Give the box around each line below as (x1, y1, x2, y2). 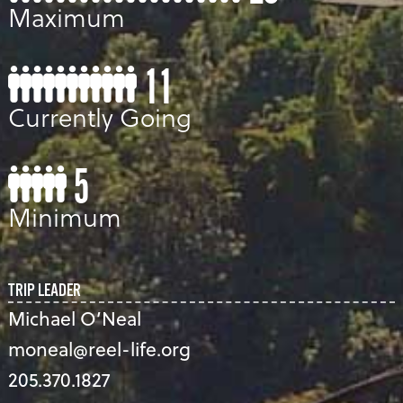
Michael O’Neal (7, 304, 141, 333)
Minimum (7, 198, 121, 236)
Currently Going (7, 98, 192, 136)
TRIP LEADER (7, 281, 81, 303)
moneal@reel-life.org (7, 335, 191, 363)
